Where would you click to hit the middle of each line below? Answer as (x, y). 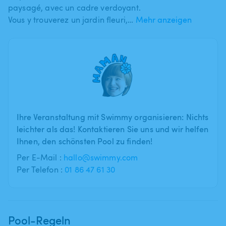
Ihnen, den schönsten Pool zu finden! (85, 141)
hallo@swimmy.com (101, 157)
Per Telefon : (41, 169)
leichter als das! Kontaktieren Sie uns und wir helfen (112, 129)
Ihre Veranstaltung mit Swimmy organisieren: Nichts (113, 117)
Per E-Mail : (40, 157)
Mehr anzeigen (164, 19)
